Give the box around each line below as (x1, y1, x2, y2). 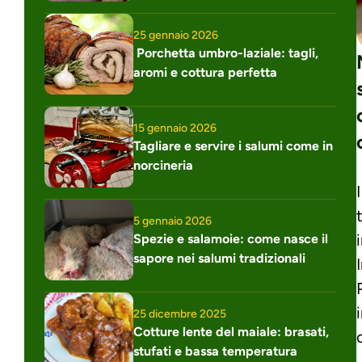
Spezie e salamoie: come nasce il (133, 230, 328, 246)
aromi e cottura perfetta (133, 64, 277, 80)
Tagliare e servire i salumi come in (133, 137, 333, 154)
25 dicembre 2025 (133, 306, 226, 321)
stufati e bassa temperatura (133, 343, 297, 359)
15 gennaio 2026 (133, 120, 217, 135)
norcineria (133, 157, 193, 173)
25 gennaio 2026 (133, 27, 218, 42)
